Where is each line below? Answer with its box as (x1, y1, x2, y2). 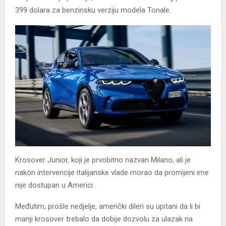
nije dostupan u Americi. (15, 180, 94, 190)
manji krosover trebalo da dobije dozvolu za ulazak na (15, 214, 193, 223)
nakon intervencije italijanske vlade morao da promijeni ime (15, 167, 209, 177)
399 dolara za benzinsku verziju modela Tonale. (15, 5, 171, 15)
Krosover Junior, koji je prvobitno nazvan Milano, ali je (15, 155, 191, 164)
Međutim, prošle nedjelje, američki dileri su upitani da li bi (15, 201, 200, 211)
